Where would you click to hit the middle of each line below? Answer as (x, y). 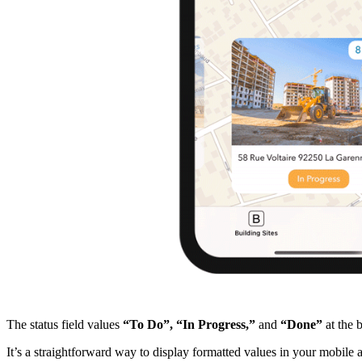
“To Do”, (148, 324)
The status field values (65, 324)
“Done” (301, 324)
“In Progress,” (216, 324)
